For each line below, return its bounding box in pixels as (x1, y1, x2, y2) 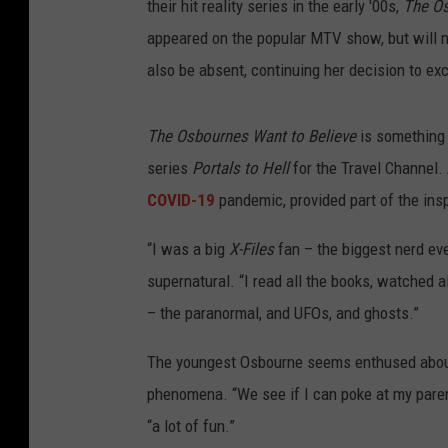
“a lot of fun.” (147, 416, 235, 437)
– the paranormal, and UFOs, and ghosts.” (147, 303, 419, 324)
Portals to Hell (192, 158, 289, 179)
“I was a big (147, 239, 229, 260)
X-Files (229, 239, 274, 260)
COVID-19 (147, 190, 215, 211)
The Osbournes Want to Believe (147, 126, 356, 147)
